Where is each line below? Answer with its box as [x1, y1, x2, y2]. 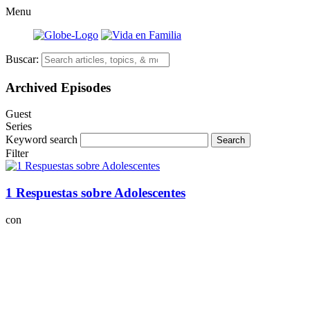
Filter [6, 147, 28, 160]
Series [6, 120, 32, 133]
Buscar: [6, 53, 39, 65]
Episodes [61, 80, 111, 95]
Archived [6, 80, 61, 95]
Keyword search [6, 134, 77, 146]
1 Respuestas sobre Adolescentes [6, 185, 185, 201]
